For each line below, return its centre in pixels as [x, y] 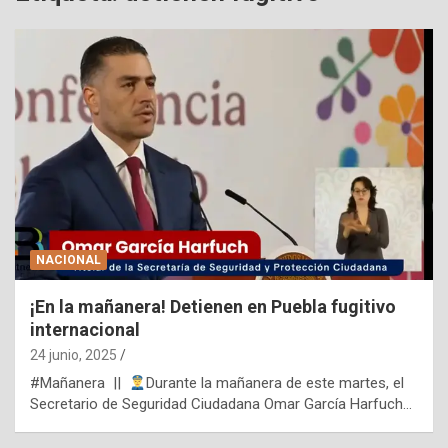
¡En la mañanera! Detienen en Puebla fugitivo [213, 307]
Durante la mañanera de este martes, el [275, 383]
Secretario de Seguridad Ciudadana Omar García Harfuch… [221, 404]
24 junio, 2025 [73, 355]
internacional [85, 330]
